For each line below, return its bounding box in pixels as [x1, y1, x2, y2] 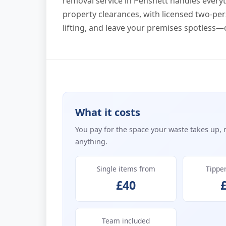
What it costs [75, 105, 140, 120]
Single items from [96, 163, 155, 174]
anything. [75, 136, 107, 146]
